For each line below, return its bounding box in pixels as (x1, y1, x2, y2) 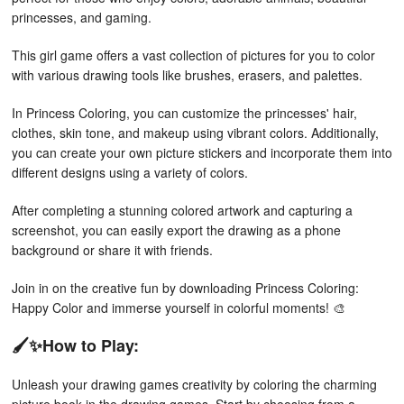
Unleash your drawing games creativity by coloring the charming (12, 375, 377, 393)
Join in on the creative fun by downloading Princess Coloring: (12, 279, 359, 297)
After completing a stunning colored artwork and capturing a (12, 201, 353, 219)
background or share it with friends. (12, 241, 213, 259)
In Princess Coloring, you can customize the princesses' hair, (12, 104, 357, 122)
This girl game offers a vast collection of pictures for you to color (12, 46, 375, 64)
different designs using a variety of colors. (12, 163, 248, 181)
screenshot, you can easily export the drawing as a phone (12, 221, 341, 239)
